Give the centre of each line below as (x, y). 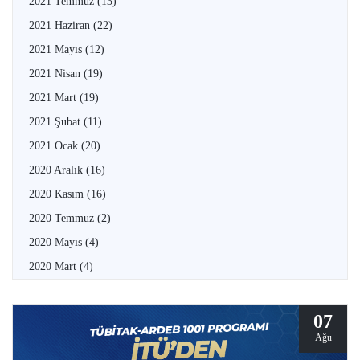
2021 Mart (54, 97)
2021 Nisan (56, 73)
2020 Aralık (57, 170)
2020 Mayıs (57, 242)
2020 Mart (54, 266)
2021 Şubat (56, 121)
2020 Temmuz (63, 218)
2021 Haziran (61, 25)
